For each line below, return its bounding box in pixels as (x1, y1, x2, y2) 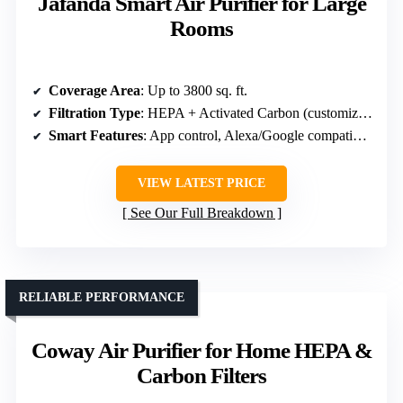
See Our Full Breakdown (130, 205, 273, 221)
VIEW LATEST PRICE (138, 176, 265, 191)
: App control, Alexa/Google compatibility (143, 128, 353, 144)
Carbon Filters (137, 363, 266, 389)
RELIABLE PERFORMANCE (19, 291, 184, 305)
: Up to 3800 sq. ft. (140, 83, 247, 99)
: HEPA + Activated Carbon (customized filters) (140, 105, 358, 121)
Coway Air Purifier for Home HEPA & (31, 338, 372, 363)
